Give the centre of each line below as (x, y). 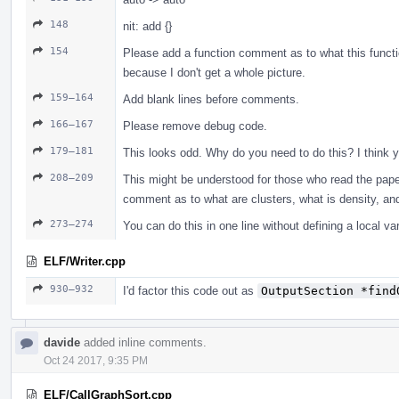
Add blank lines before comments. (211, 99)
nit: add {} (147, 26)
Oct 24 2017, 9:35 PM (96, 360)
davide (62, 342)
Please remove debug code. (195, 126)
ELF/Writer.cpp (85, 261)
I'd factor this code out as (190, 290)
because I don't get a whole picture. (214, 72)
